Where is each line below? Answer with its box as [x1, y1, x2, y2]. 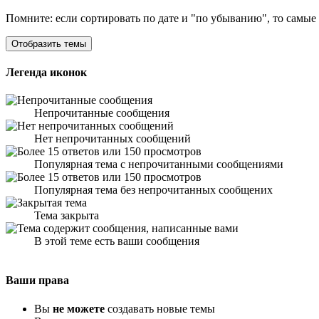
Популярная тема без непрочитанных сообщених [34, 184, 273, 197]
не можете [53, 302, 105, 315]
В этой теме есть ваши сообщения [34, 235, 199, 248]
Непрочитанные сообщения [34, 107, 169, 120]
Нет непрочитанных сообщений [34, 132, 191, 145]
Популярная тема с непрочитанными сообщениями [34, 158, 283, 171]
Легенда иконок [6, 66, 87, 78]
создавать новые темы [105, 302, 215, 315]
